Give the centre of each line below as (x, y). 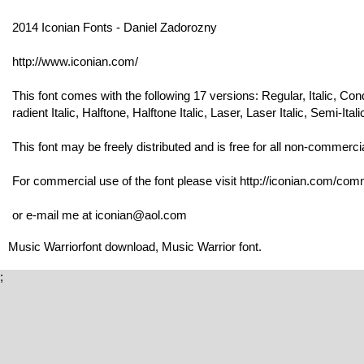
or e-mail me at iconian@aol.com (100, 214)
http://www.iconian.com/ (75, 61)
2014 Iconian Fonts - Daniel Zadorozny (115, 27)
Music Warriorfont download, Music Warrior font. (135, 246)
